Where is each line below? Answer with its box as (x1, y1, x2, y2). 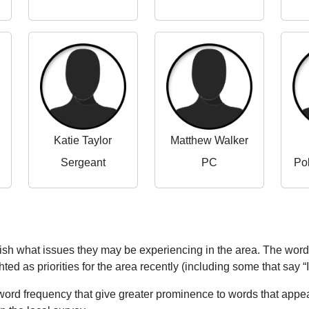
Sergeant (60, 156, 106, 168)
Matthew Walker (170, 134, 249, 146)
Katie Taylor (54, 134, 112, 146)
